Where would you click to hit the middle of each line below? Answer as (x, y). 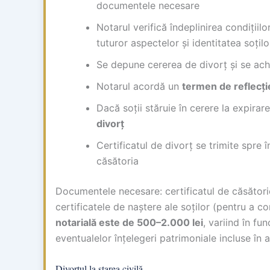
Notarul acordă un (139, 86)
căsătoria (118, 161)
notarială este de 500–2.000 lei (129, 222)
